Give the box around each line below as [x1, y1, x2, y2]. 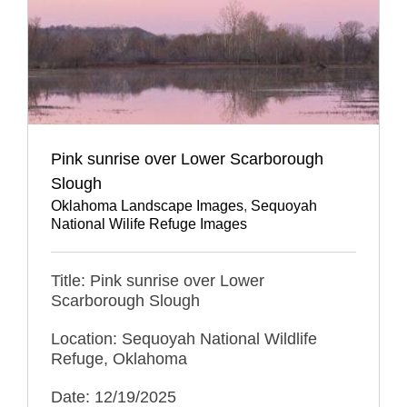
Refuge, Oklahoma [50, 350, 187, 369]
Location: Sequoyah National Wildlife [50, 330, 317, 349]
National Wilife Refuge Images [50, 216, 247, 233]
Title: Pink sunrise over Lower [50, 272, 264, 291]
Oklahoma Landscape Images [50, 198, 243, 214]
